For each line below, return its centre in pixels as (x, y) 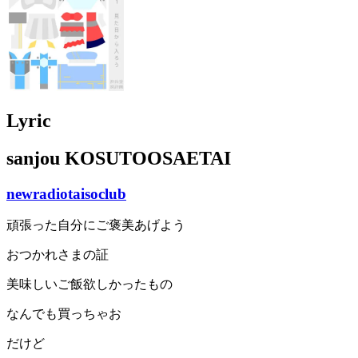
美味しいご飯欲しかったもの (89, 284)
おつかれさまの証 (58, 255)
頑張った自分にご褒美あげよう (96, 225)
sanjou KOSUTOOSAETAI (119, 158)
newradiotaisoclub (66, 193)
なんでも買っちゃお (64, 314)
